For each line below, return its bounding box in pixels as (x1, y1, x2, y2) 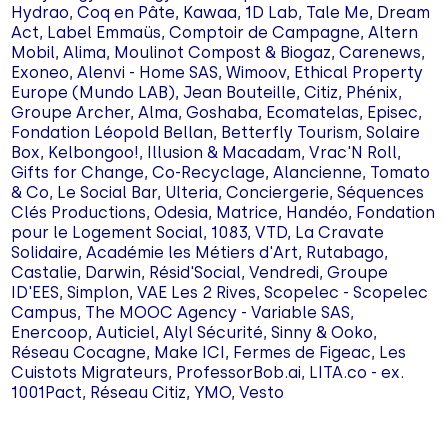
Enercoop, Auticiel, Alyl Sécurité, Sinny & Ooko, (11, 323, 378, 342)
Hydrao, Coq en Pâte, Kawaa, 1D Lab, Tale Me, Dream (11, 3, 431, 22)
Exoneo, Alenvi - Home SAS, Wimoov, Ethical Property (11, 63, 424, 82)
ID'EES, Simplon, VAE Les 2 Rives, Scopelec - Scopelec (11, 283, 429, 302)
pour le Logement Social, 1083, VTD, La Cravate (11, 223, 385, 242)
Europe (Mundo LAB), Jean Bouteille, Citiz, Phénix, (11, 83, 403, 102)
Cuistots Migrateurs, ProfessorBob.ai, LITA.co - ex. (11, 363, 405, 382)
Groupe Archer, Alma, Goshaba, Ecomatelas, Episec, (11, 103, 423, 122)
